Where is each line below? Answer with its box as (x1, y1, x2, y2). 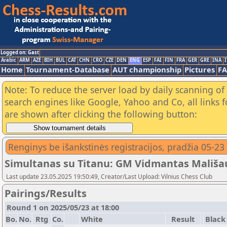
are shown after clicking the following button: (5, 108, 197, 120)
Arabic (1, 57, 16, 63)
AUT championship (112, 64, 181, 74)
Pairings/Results (5, 186, 87, 200)
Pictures (184, 64, 215, 74)
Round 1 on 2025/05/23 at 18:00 (7, 202, 119, 212)
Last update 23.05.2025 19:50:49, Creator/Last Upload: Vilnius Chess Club (6, 172, 212, 181)
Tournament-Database (26, 64, 109, 74)
